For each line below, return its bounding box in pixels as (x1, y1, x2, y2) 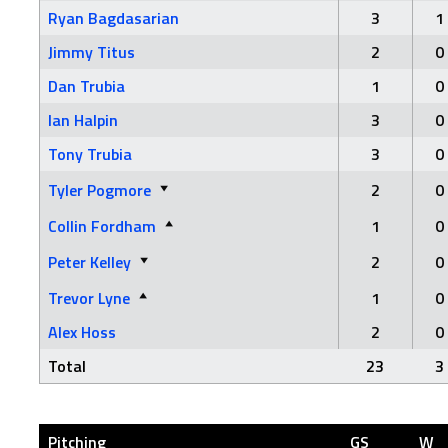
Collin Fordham (48, 214, 156, 238)
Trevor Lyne (48, 286, 130, 310)
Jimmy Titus (48, 40, 135, 64)
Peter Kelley (48, 250, 131, 274)
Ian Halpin (48, 108, 118, 132)
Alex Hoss (48, 320, 116, 344)
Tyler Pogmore (48, 178, 151, 202)
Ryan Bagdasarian (48, 6, 179, 30)
